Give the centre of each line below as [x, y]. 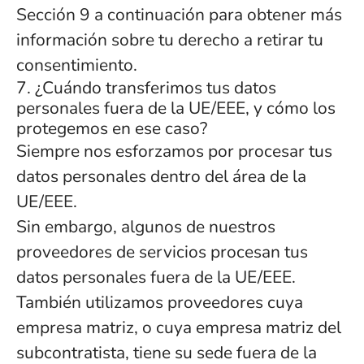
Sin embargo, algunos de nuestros [146, 227]
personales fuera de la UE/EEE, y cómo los [176, 108]
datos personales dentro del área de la [161, 176]
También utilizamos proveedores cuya [160, 302]
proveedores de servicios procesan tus [162, 252]
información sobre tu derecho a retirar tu [170, 40]
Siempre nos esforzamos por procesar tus [174, 151]
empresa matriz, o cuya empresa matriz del [179, 327]
